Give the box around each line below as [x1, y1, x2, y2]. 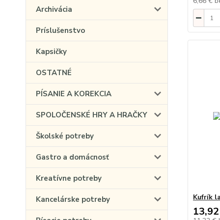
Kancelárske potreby [36, 194, 110, 204]
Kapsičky [36, 47, 67, 56]
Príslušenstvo [36, 26, 85, 35]
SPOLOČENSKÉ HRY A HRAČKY [36, 110, 147, 120]
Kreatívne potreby [36, 173, 102, 183]
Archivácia [36, 4, 72, 14]
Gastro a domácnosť [36, 152, 109, 162]
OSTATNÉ [36, 68, 72, 78]
